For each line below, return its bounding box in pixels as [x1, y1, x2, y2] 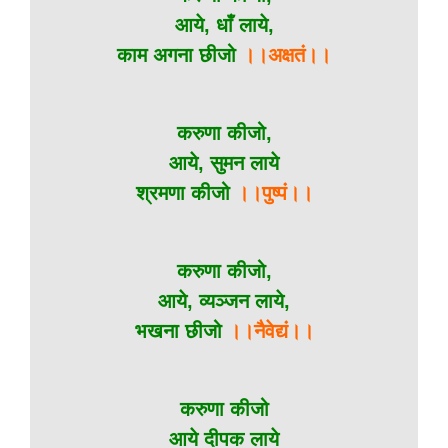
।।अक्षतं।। [242, 44, 331, 66]
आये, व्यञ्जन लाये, [158, 290, 290, 312]
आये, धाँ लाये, [174, 14, 274, 36]
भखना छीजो [134, 320, 228, 342]
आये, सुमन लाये [169, 152, 279, 174]
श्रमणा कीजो [135, 182, 230, 204]
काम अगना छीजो [117, 44, 242, 66]
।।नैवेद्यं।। [227, 320, 314, 342]
